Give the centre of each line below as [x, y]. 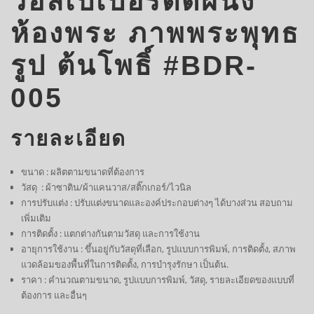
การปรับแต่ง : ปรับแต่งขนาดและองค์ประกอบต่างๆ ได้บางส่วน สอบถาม [157, 203]
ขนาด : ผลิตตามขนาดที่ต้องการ [82, 172]
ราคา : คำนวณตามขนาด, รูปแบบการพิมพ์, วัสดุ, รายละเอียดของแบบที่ [157, 280]
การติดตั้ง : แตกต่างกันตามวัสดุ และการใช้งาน [110, 234]
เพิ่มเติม [36, 218]
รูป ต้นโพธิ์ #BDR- [134, 65]
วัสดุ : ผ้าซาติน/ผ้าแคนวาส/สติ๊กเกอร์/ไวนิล [106, 187]
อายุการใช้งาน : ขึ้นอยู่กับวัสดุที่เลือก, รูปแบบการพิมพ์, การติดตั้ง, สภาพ [158, 249]
